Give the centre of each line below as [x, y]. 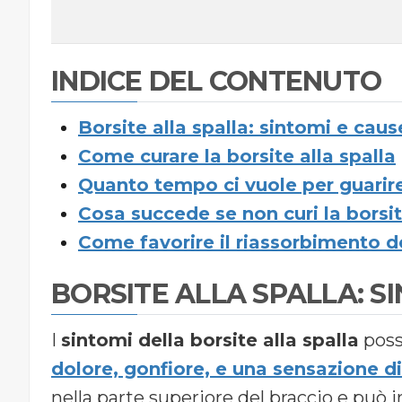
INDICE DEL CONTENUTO [216, 82]
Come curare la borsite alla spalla [237, 157]
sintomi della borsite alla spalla [210, 341]
